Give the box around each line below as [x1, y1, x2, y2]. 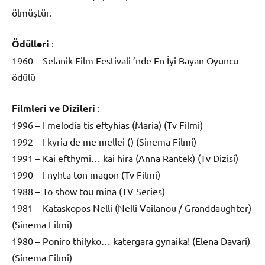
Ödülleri [12, 37, 49, 50]
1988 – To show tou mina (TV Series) [12, 185, 165, 197]
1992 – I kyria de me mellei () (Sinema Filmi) [12, 135, 196, 147]
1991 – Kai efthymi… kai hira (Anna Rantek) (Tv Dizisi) [12, 151, 238, 164]
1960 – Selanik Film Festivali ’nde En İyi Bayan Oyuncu [12, 54, 238, 66]
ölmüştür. [12, 6, 51, 18]
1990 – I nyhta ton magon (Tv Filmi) [12, 168, 160, 180]
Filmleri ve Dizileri [12, 101, 98, 114]
